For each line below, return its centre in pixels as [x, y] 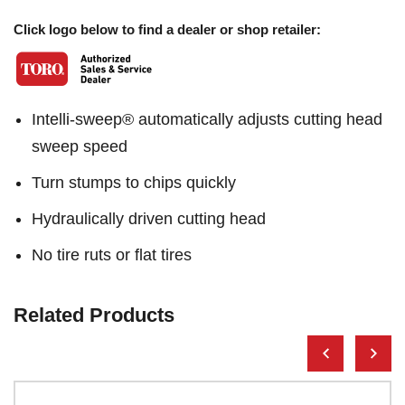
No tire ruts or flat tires [112, 255]
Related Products [94, 315]
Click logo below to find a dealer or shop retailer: [167, 29]
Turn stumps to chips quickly [134, 183]
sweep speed [80, 146]
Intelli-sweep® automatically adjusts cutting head [207, 119]
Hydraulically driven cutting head [149, 219]
